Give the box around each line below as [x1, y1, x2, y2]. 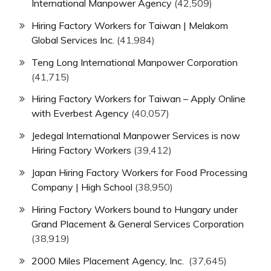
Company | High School [31, 180, 132, 193]
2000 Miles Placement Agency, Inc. [31, 254, 186, 267]
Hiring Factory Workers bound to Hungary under [31, 203, 238, 215]
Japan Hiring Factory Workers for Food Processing [31, 166, 247, 178]
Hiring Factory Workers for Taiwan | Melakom [31, 19, 228, 31]
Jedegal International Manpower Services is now [31, 129, 240, 142]
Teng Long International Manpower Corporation [31, 56, 238, 68]
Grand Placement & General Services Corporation [31, 217, 244, 230]
